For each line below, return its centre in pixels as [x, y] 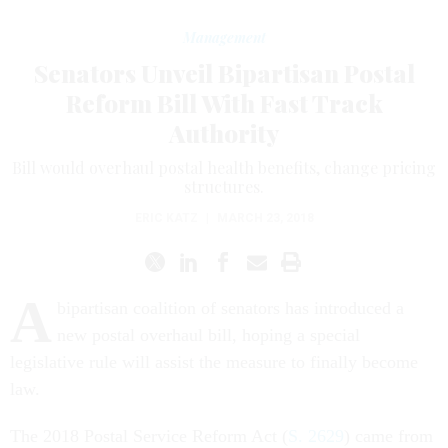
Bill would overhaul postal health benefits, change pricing [224, 167]
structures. [224, 186]
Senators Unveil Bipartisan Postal [224, 73]
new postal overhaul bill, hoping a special [208, 335]
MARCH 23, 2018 [265, 218]
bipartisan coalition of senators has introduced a [230, 308]
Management [224, 37]
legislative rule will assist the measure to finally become [214, 362]
